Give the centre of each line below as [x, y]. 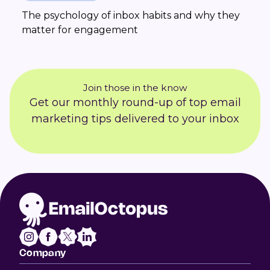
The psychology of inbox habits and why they [131, 16]
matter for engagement [80, 30]
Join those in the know [135, 88]
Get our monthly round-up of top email [135, 103]
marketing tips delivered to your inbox [135, 119]
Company [43, 253]
